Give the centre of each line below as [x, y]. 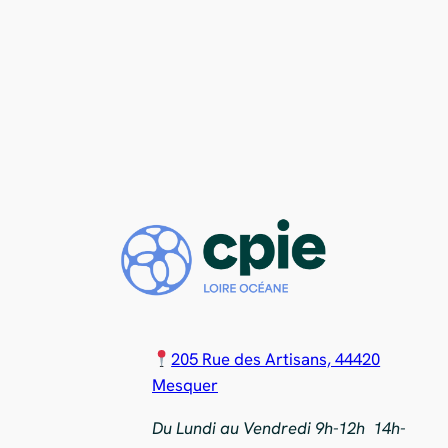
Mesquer [185, 384]
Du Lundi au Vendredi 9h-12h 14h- [278, 427]
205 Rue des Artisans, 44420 [276, 358]
